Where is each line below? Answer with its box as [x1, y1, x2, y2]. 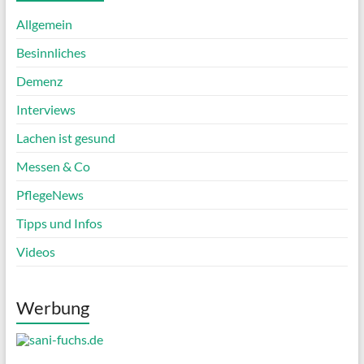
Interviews [15, 102, 76, 118]
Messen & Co [15, 158, 90, 175]
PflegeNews [15, 187, 84, 203]
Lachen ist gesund [15, 130, 115, 146]
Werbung [15, 297, 89, 319]
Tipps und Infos [15, 215, 102, 232]
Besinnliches [15, 45, 86, 61]
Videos [15, 244, 55, 260]
